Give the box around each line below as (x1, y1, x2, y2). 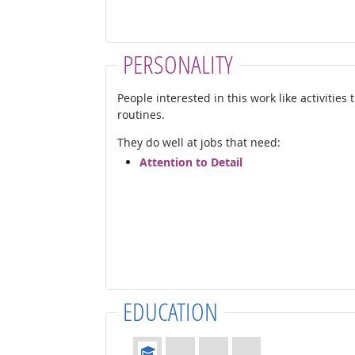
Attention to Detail (139, 154, 242, 170)
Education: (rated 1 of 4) (132, 337, 259, 353)
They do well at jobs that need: (116, 135, 281, 151)
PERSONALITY (122, 48, 233, 81)
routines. (116, 107, 165, 123)
